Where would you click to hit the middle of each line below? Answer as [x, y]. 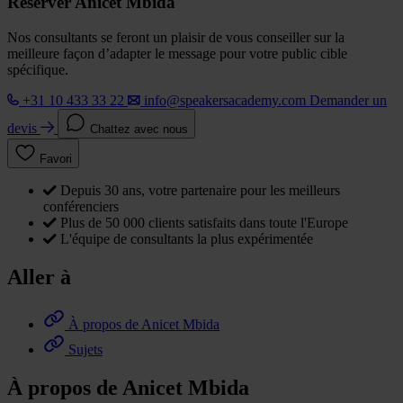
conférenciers [81, 207]
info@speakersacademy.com [225, 101]
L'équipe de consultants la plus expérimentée [187, 239]
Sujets [85, 349]
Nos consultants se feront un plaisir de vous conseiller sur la [176, 38]
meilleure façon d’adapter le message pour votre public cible [177, 54]
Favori [56, 159]
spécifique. [38, 70]
